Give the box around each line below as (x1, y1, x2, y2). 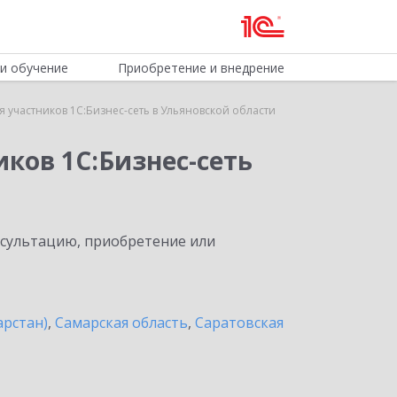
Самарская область (55, 313, 188, 332)
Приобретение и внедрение (117, 59, 284, 76)
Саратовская (195, 313, 284, 332)
